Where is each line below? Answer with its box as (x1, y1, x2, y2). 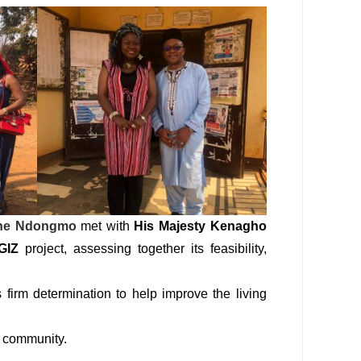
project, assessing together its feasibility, (19, 241, 267, 255)
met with (76, 218, 135, 233)
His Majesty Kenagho (134, 218, 267, 233)
